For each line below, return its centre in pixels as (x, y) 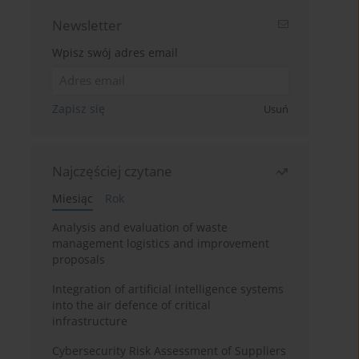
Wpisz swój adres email (115, 53)
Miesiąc (73, 199)
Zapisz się (79, 109)
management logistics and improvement (161, 244)
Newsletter (87, 26)
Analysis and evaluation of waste (140, 228)
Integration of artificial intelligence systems (168, 289)
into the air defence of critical (132, 305)
